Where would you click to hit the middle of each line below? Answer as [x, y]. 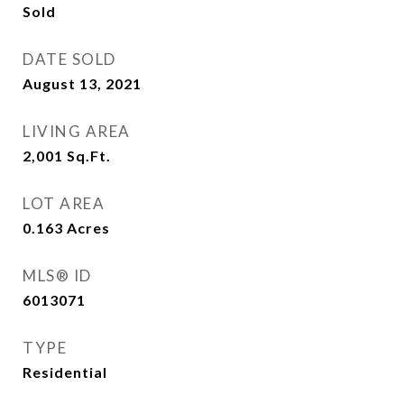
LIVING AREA [77, 131]
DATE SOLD [69, 59]
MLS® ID [57, 275]
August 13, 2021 [82, 83]
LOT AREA [64, 203]
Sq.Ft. [89, 156]
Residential [65, 372]
